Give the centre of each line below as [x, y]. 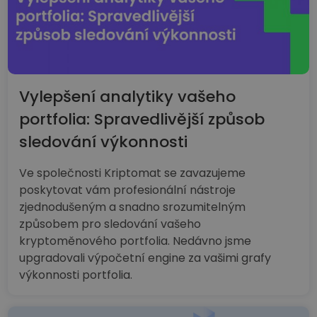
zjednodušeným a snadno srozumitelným [133, 207]
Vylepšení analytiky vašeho [128, 96]
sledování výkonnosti [104, 142]
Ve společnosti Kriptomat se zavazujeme [133, 173]
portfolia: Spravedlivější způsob [142, 119]
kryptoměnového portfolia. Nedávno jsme [136, 241]
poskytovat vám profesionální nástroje [128, 190]
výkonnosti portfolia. [76, 275]
